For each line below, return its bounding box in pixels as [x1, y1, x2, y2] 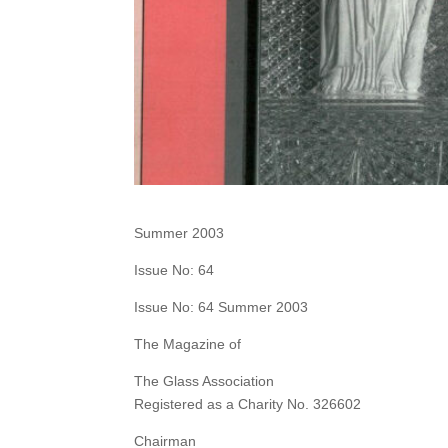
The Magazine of [134, 336, 242, 353]
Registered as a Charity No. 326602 [134, 396, 362, 413]
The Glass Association [134, 373, 275, 390]
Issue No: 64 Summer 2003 [134, 299, 309, 316]
